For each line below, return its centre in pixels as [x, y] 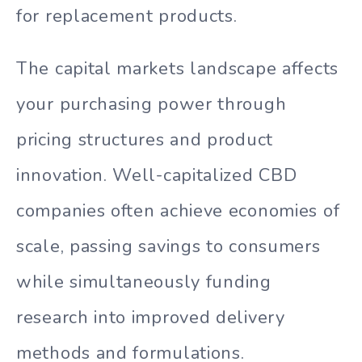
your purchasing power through [152, 104]
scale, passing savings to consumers [168, 246]
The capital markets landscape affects [177, 68]
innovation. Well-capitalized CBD [157, 175]
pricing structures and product [145, 139]
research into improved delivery [151, 317]
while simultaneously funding [144, 282]
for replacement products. [127, 17]
